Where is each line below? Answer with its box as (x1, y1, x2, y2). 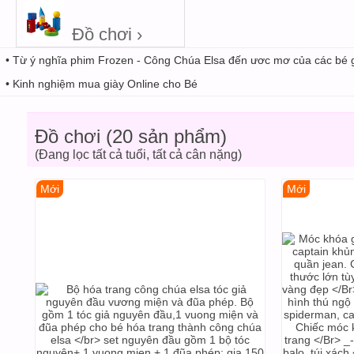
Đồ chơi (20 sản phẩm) (34, 126, 227, 147)
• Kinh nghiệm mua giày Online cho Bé (6, 77, 198, 90)
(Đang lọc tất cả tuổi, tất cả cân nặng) (34, 148, 242, 161)
